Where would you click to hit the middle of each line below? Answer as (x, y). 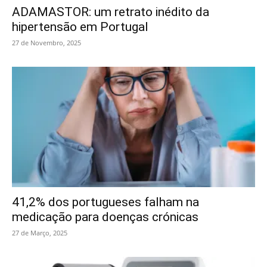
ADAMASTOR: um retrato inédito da (111, 12)
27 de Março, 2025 (40, 232)
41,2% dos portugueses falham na (105, 202)
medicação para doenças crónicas (105, 217)
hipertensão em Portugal (80, 27)
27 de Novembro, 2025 (46, 43)
